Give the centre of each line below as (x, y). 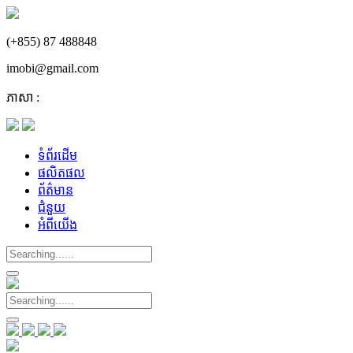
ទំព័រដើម (58, 156)
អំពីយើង (58, 225)
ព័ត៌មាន (56, 190)
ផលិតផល (61, 173)
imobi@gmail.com (52, 68)
